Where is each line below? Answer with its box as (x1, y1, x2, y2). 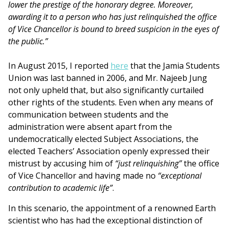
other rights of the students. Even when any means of (8, 97, 213, 108)
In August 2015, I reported (8, 60, 110, 72)
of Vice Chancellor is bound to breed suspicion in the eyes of (8, 23, 219, 35)
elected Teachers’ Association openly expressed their (8, 146, 210, 157)
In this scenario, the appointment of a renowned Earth (8, 203, 216, 214)
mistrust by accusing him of (8, 158, 115, 169)
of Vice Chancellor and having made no (8, 170, 158, 182)
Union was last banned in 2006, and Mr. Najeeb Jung (8, 72, 207, 84)
